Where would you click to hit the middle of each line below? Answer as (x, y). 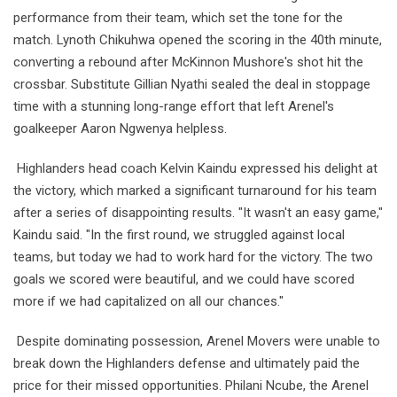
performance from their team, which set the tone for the (178, 17)
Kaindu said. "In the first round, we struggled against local (179, 234)
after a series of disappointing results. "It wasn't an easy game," (198, 212)
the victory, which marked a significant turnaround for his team (195, 190)
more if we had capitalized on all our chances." (148, 301)
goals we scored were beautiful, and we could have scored (184, 279)
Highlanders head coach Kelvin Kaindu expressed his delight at (195, 168)
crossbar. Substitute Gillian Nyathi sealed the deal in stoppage (192, 84)
